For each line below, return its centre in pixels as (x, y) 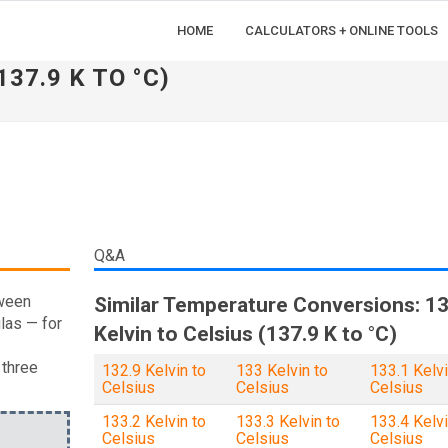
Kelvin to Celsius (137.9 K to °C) (245, 334)
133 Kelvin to (281, 370)
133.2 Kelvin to (153, 421)
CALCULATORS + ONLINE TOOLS (341, 30)
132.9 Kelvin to (153, 370)
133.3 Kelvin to (287, 421)
